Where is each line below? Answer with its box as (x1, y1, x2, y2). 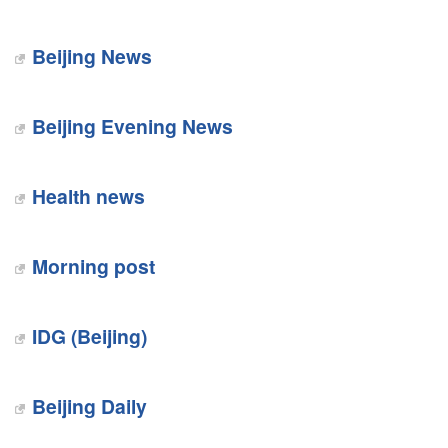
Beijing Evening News (31, 112, 233, 140)
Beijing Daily (31, 392, 147, 420)
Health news (31, 182, 145, 210)
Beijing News (31, 42, 152, 70)
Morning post (31, 252, 155, 280)
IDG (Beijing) (31, 322, 147, 350)
